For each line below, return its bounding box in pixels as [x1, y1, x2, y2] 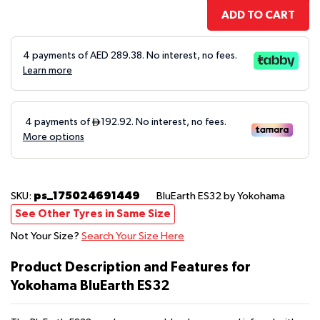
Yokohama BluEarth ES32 [11, 279, 169, 293]
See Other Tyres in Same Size [15, 208, 171, 219]
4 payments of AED [23, 50, 111, 61]
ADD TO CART [221, 9, 295, 21]
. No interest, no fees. [142, 50, 237, 61]
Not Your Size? [11, 230, 81, 241]
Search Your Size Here [81, 230, 184, 241]
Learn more [23, 65, 72, 76]
